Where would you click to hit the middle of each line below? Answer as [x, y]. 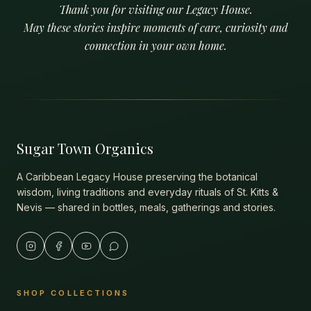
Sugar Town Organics [85, 148]
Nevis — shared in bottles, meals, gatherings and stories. [146, 207]
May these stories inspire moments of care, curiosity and [155, 27]
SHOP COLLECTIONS [73, 293]
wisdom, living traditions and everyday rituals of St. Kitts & [148, 192]
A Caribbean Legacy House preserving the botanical [137, 177]
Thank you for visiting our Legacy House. [155, 9]
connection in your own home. [155, 45]
